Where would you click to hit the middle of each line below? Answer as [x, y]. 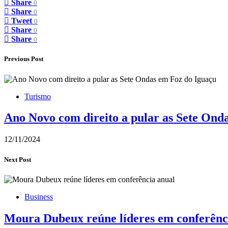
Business [39, 196]
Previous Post [24, 59]
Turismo [38, 96]
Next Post [18, 159]
